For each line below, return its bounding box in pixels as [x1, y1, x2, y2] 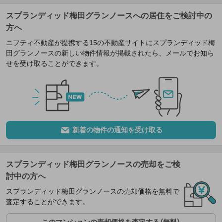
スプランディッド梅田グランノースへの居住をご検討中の [6, 11, 212, 20]
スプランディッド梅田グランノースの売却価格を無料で [6, 187, 179, 196]
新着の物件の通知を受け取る [72, 126, 163, 134]
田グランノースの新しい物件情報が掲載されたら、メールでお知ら [6, 49, 214, 57]
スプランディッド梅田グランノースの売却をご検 [6, 160, 180, 169]
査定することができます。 [6, 198, 89, 206]
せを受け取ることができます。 [6, 59, 103, 68]
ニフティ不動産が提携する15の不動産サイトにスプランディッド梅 [6, 39, 215, 47]
